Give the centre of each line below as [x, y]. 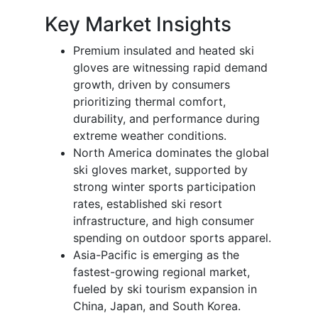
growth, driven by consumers [152, 84]
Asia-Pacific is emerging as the [156, 254]
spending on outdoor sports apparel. [172, 237]
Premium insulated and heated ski [164, 50]
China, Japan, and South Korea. [157, 306]
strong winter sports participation [164, 186]
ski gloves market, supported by [160, 169]
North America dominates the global [171, 152]
